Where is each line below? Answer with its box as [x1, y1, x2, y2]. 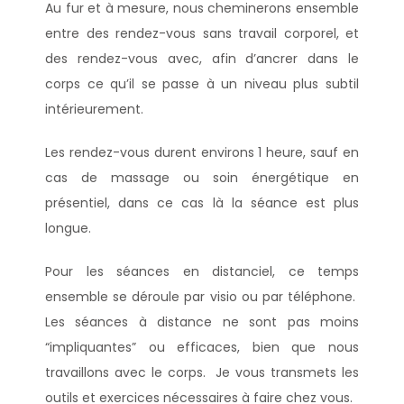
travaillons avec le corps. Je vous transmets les [45, 363, 359, 381]
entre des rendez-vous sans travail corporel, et [45, 24, 359, 42]
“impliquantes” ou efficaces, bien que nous [45, 338, 359, 356]
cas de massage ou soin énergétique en [45, 169, 359, 187]
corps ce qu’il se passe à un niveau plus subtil [45, 75, 359, 93]
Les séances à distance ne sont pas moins [45, 313, 359, 331]
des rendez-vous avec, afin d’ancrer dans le [45, 50, 359, 68]
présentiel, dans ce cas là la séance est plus [45, 194, 359, 212]
